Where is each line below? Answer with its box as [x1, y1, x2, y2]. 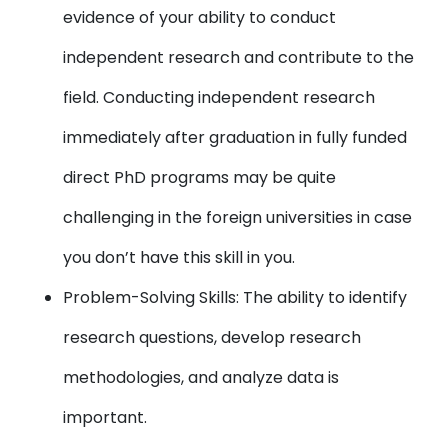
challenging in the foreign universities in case [63, 206, 413, 229]
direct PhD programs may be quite [63, 166, 337, 189]
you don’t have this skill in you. [63, 246, 296, 269]
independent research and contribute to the [63, 46, 415, 69]
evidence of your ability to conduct [63, 6, 337, 29]
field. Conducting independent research [63, 86, 376, 109]
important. [63, 406, 148, 429]
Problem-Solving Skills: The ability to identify [63, 286, 408, 309]
